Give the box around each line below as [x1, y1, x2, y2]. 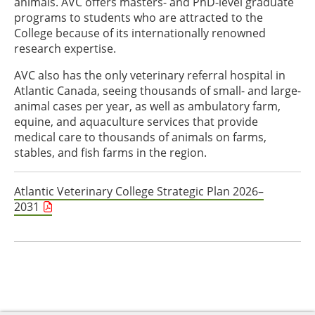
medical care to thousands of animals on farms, [14, 129, 266, 145]
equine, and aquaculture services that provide [14, 114, 258, 129]
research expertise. [14, 41, 116, 56]
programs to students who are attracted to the [14, 10, 263, 25]
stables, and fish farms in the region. [14, 145, 210, 160]
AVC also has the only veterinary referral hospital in [14, 67, 285, 83]
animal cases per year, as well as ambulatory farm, [14, 98, 281, 114]
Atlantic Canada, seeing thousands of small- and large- [14, 83, 301, 98]
